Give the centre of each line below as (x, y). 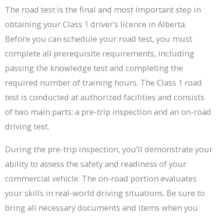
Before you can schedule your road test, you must (99, 39)
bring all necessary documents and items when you (101, 207)
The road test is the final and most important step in (103, 10)
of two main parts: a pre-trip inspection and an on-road (108, 112)
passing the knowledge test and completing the (94, 68)
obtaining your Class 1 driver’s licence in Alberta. (96, 24)
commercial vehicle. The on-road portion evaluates (101, 178)
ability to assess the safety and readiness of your (96, 163)
